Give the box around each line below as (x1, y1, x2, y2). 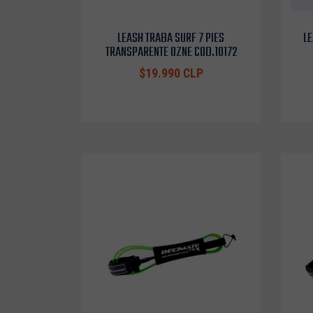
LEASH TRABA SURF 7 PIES (117, 28, 224, 49)
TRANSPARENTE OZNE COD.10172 (105, 42, 237, 63)
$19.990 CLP (138, 66, 203, 80)
